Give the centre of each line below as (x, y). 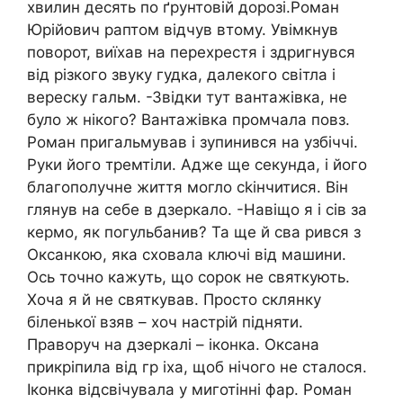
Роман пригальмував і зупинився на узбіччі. (193, 142)
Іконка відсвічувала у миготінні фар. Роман (189, 389)
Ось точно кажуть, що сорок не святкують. (188, 277)
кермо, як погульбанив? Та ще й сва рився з (194, 232)
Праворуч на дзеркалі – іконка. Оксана (173, 344)
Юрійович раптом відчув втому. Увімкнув (183, 29)
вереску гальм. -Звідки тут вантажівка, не (187, 97)
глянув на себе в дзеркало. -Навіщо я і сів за (197, 209)
